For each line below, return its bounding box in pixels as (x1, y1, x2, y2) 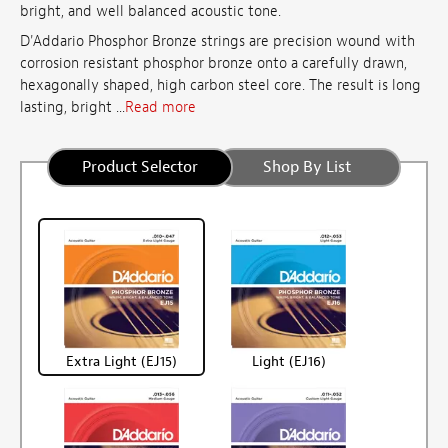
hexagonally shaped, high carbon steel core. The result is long (20, 75, 421, 95)
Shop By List (262, 157, 351, 178)
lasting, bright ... (20, 97, 125, 117)
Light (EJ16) (252, 353, 327, 371)
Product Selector (82, 157, 199, 178)
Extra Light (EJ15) (66, 353, 178, 371)
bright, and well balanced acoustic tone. (20, 2, 281, 22)
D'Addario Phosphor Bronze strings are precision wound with (20, 31, 415, 51)
